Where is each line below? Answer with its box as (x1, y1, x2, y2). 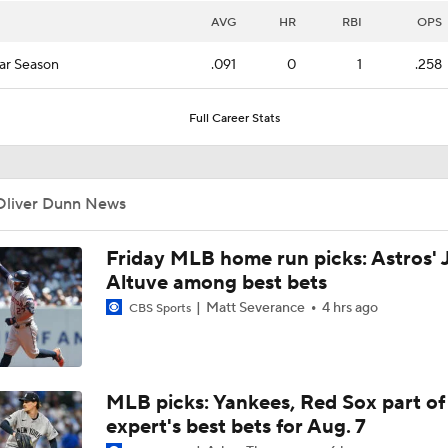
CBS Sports (125, 300, 194, 316)
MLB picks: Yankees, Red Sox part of (105, 389, 445, 416)
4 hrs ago (321, 298, 378, 317)
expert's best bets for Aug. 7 (105, 413, 366, 440)
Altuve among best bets (105, 269, 327, 296)
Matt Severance (202, 298, 308, 317)
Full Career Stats (188, 110, 280, 126)
